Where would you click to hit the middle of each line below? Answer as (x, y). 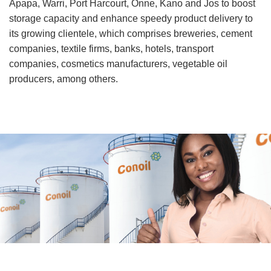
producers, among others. (64, 79)
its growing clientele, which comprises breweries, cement (131, 33)
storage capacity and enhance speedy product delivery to (131, 18)
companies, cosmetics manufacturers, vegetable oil (118, 64)
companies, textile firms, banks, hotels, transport (111, 48)
